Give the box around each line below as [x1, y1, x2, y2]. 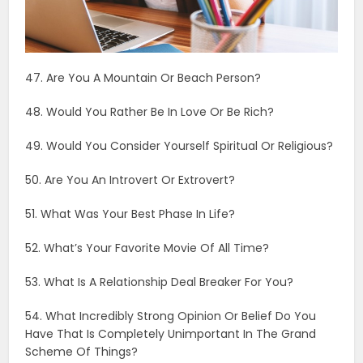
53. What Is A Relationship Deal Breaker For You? [25, 79, 294, 96]
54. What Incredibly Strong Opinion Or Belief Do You [25, 113, 317, 130]
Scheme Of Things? [25, 148, 139, 165]
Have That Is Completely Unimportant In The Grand [25, 130, 317, 147]
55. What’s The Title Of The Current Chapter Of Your [25, 182, 323, 199]
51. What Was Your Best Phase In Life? [25, 11, 236, 28]
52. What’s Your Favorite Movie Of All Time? [25, 45, 270, 62]
